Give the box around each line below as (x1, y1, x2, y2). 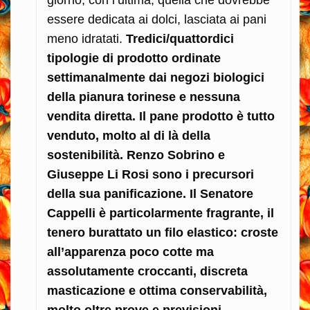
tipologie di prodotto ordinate (47, 51, 221, 65)
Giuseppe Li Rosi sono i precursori (47, 167, 254, 181)
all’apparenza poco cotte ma (47, 244, 214, 259)
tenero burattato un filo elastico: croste (47, 225, 278, 239)
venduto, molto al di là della (47, 128, 210, 143)
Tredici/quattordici (126, 31, 234, 46)
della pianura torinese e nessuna (47, 89, 240, 104)
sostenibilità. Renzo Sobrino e (47, 147, 225, 162)
